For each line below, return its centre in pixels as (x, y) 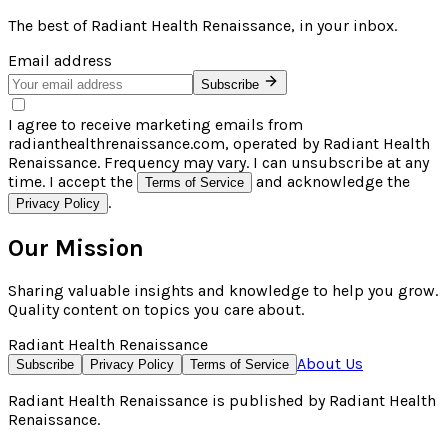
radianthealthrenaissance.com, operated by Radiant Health (219, 143)
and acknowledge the (331, 181)
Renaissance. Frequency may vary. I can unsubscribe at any (218, 162)
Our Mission (76, 247)
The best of (49, 25)
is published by (268, 401)
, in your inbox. (344, 25)
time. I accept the (70, 181)
